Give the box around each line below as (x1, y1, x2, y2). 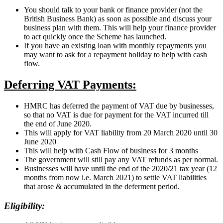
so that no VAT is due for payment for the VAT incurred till (24, 111, 209, 119)
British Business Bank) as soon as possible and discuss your (24, 14, 212, 23)
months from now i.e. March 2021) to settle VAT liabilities (24, 173, 207, 182)
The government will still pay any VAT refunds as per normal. (24, 155, 218, 164)
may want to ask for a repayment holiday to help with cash (24, 50, 207, 59)
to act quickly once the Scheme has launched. (24, 32, 166, 41)
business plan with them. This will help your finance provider (24, 23, 216, 32)
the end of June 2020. (24, 119, 92, 128)
